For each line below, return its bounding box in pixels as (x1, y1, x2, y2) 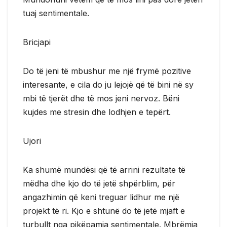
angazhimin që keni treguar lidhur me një (23, 192, 179, 202)
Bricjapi (23, 36, 51, 47)
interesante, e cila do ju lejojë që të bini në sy (23, 79, 194, 90)
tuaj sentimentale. (23, 8, 89, 18)
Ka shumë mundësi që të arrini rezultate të (23, 164, 185, 175)
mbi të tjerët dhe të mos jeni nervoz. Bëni (23, 93, 179, 103)
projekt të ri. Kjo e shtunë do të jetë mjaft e (23, 205, 185, 216)
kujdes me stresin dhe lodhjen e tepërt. (23, 106, 171, 117)
